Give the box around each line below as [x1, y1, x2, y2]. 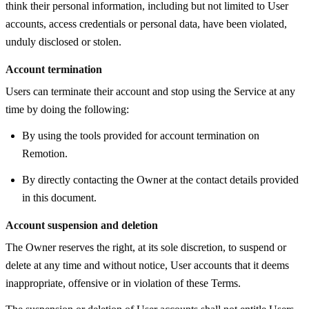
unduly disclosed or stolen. [6, 35, 121, 48]
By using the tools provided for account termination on [22, 129, 259, 141]
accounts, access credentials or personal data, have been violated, [6, 17, 287, 30]
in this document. [22, 191, 97, 203]
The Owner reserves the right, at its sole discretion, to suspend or [6, 241, 286, 253]
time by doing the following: [6, 103, 129, 115]
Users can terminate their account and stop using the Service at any [6, 85, 295, 97]
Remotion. [22, 147, 68, 159]
